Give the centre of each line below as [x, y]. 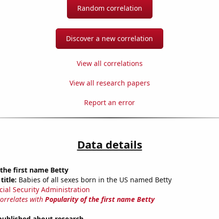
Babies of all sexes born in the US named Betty [94, 180]
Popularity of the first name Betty [99, 199]
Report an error [109, 103]
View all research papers [109, 83]
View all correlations [109, 64]
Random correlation [109, 8]
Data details [109, 144]
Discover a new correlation [109, 39]
